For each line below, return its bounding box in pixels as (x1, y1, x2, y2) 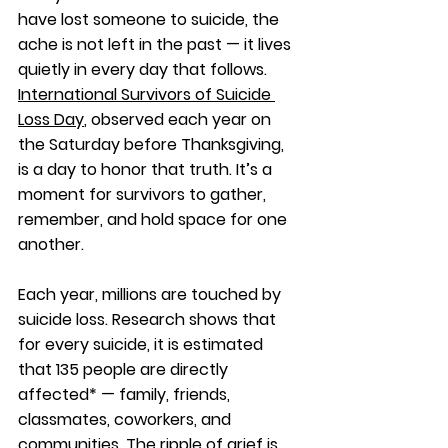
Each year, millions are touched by (18, 283, 285, 306)
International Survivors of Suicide (18, 83, 275, 106)
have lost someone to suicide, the (18, 8, 283, 31)
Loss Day (18, 108, 84, 131)
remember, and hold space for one (18, 208, 291, 231)
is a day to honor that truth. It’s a (18, 158, 276, 181)
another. (18, 233, 84, 256)
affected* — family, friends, (18, 383, 234, 406)
